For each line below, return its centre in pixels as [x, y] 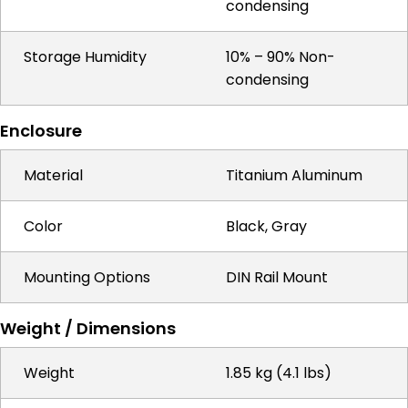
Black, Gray [266, 226]
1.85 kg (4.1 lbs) [279, 373]
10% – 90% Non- [280, 57]
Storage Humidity [85, 57]
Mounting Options [87, 277]
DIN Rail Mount [277, 277]
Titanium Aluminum [294, 175]
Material [53, 175]
